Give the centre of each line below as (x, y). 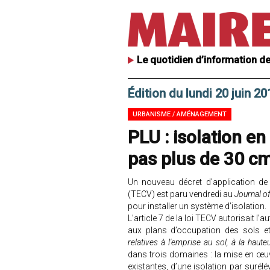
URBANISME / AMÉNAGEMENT (180, 114)
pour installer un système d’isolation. (197, 206)
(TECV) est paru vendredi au (181, 194)
